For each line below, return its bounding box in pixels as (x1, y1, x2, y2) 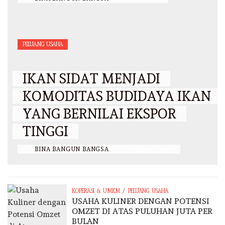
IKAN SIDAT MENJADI (23, 71, 160, 87)
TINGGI (23, 124, 68, 140)
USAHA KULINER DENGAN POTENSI (72, 196, 210, 206)
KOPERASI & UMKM (72, 188, 120, 195)
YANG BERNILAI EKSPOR (23, 106, 176, 122)
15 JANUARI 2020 (120, 146, 173, 153)
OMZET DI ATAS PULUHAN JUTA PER (72, 206, 213, 216)
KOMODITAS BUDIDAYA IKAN (23, 88, 211, 104)
